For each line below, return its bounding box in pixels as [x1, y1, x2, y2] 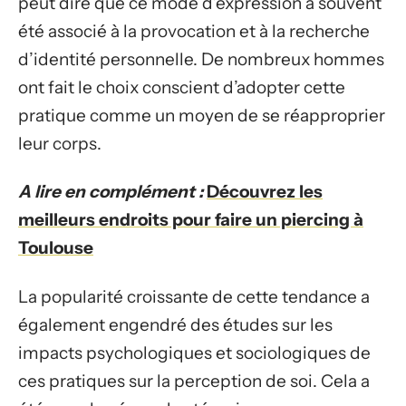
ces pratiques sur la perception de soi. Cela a [18, 370, 370, 391]
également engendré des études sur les [18, 314, 333, 335]
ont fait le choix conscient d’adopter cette [18, 76, 345, 98]
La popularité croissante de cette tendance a [18, 285, 370, 307]
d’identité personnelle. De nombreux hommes [18, 48, 384, 70]
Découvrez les [207, 181, 323, 202]
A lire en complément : [18, 181, 203, 202]
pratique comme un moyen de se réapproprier [18, 104, 385, 126]
